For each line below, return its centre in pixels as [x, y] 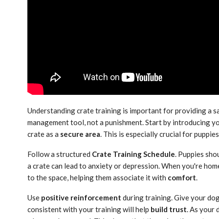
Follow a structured [60, 154]
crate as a [44, 134]
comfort [182, 177]
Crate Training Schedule [133, 154]
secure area [80, 134]
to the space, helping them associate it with [98, 177]
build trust [169, 209]
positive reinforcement [81, 197]
